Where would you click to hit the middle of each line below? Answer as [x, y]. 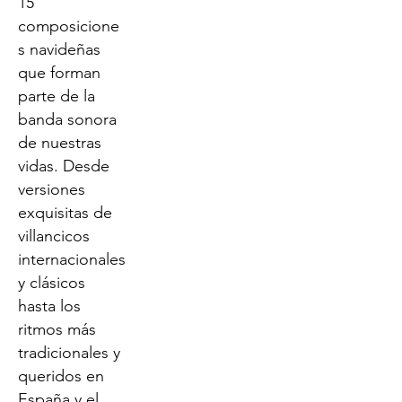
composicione [69, 26]
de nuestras [60, 143]
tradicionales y [69, 353]
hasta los [49, 306]
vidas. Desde [64, 166]
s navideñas [59, 49]
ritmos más [57, 329]
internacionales [72, 259]
